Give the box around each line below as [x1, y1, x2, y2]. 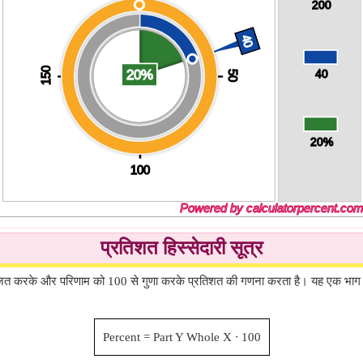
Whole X [186, 331, 232, 344]
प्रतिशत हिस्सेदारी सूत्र [100, 237, 263, 258]
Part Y [152, 331, 183, 344]
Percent [102, 331, 140, 344]
